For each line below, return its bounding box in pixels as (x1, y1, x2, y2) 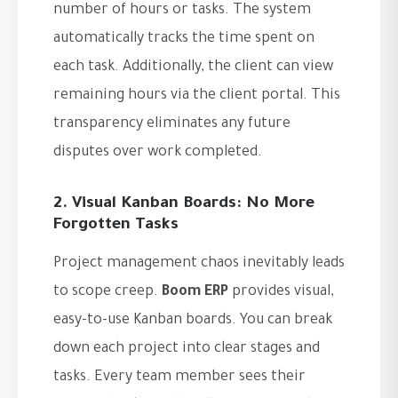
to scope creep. (53, 284, 162, 301)
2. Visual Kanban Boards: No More (53, 195, 314, 214)
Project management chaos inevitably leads (53, 256, 345, 273)
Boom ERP (162, 284, 228, 301)
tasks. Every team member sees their (53, 370, 306, 386)
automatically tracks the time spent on (53, 31, 314, 48)
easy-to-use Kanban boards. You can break (53, 313, 332, 330)
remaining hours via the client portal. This (53, 88, 340, 105)
